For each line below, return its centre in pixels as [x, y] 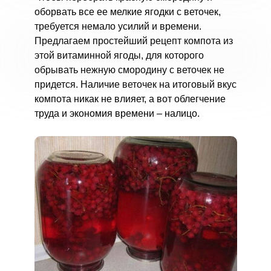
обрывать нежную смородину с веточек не [129, 70]
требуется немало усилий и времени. [118, 26]
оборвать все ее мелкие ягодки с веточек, [127, 12]
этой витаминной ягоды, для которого [119, 55]
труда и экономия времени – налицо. [117, 113]
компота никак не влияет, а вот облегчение [130, 99]
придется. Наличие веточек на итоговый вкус [135, 84]
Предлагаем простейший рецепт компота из [133, 41]
